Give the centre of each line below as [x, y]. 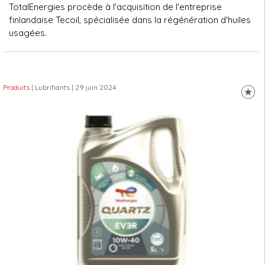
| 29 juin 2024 [93, 87]
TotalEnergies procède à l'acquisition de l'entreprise [115, 7]
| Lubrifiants [51, 87]
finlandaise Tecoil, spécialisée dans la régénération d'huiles [130, 20]
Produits [16, 87]
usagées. [28, 33]
